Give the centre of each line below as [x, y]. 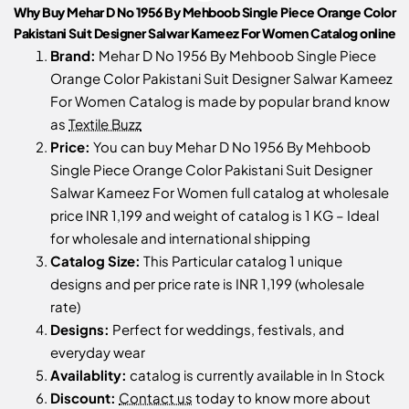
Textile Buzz [105, 124]
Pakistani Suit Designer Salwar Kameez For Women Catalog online [204, 33]
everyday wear [98, 352]
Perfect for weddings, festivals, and [227, 330]
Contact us [156, 398]
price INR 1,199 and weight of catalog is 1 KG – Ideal [215, 215]
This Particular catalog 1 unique [241, 261]
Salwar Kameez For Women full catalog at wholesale [220, 193]
